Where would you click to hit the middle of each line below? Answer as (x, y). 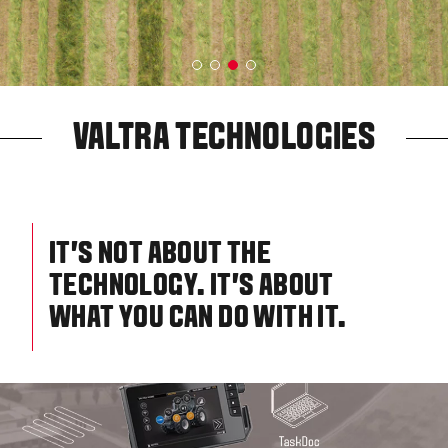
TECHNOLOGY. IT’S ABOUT (191, 287)
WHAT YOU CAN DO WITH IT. (198, 319)
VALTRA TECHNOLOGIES (224, 140)
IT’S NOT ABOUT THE (160, 255)
